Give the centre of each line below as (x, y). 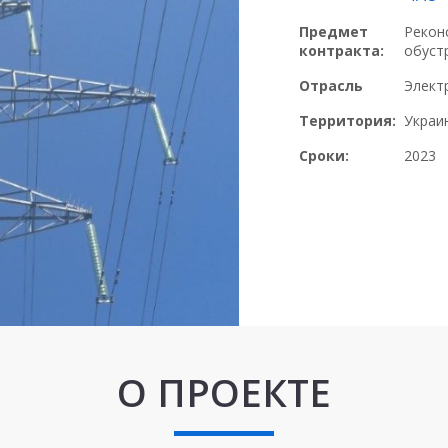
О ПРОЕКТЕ (224, 392)
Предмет (333, 31)
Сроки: (324, 155)
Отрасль (331, 85)
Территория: (347, 120)
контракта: (341, 50)
